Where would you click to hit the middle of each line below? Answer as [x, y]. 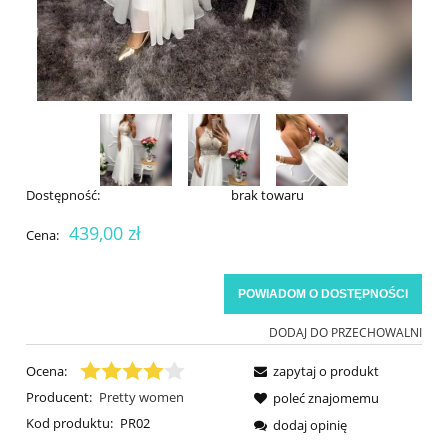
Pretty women [141, 396]
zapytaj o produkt [326, 370]
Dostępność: [63, 194]
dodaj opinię [310, 424]
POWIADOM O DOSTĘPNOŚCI [323, 293]
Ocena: [46, 370]
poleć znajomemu [326, 397]
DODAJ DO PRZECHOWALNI [345, 332]
